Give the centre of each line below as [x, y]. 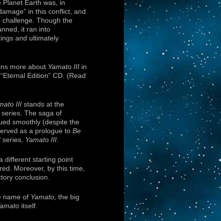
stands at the [43, 104]
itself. [28, 206]
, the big [67, 197]
